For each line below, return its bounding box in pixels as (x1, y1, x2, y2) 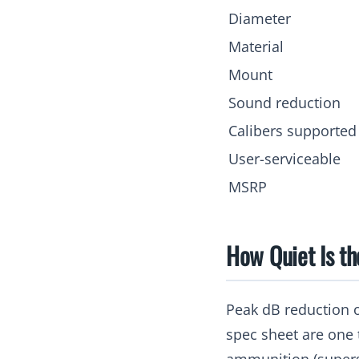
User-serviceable (228, 148, 341, 168)
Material (228, 36, 284, 56)
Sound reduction (228, 92, 341, 112)
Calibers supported (228, 120, 357, 140)
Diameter (228, 8, 291, 28)
